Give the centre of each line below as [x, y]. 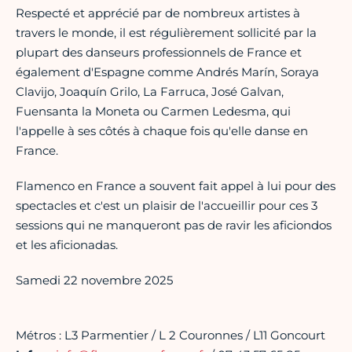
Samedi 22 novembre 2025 [94, 280]
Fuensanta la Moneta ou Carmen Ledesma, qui [153, 112]
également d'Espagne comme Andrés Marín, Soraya [167, 72]
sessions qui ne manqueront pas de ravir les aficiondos [174, 225]
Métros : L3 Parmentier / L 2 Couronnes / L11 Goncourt [170, 335]
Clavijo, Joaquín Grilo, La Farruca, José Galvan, [150, 92]
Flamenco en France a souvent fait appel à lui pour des [176, 186]
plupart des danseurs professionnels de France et [159, 53]
